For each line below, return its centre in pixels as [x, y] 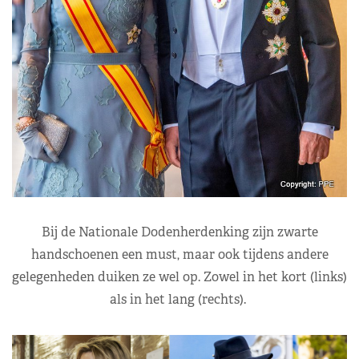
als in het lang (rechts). [179, 300]
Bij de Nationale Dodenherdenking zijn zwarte [179, 232]
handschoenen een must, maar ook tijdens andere [179, 255]
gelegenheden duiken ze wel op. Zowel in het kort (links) [179, 277]
